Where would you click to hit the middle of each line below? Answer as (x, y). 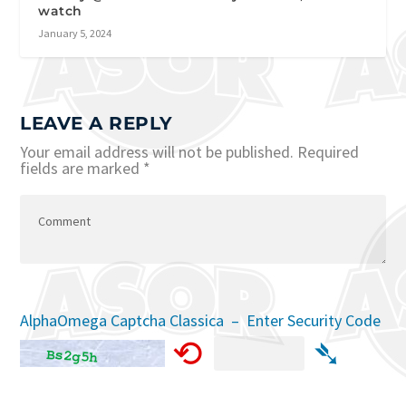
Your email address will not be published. (157, 152)
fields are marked (82, 168)
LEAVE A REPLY (97, 123)
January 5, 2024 (75, 33)
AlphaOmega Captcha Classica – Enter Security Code (201, 320)
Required (329, 152)
